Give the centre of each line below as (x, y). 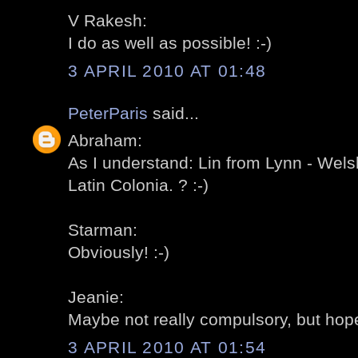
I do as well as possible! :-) (170, 43)
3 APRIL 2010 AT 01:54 (167, 347)
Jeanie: (96, 297)
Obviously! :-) (119, 253)
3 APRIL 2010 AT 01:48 (167, 70)
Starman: (103, 230)
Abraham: (105, 141)
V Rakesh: (107, 21)
